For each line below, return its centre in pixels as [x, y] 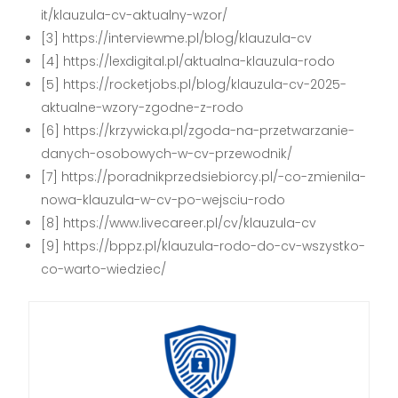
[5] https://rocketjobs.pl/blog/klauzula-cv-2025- [194, 84]
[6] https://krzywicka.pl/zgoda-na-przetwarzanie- [198, 130]
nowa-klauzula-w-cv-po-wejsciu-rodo [163, 199]
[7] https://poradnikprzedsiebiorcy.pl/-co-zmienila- [204, 176]
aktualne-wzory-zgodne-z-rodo [143, 107]
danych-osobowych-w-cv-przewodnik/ [167, 153]
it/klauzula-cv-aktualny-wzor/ [135, 15]
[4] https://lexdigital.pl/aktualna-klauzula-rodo [188, 61]
